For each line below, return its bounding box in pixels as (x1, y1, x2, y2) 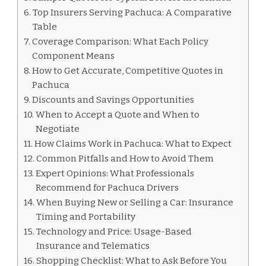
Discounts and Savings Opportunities (32, 94, 195, 105)
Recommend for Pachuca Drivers (36, 182, 179, 193)
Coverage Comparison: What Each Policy (32, 36, 209, 47)
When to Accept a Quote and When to (36, 109, 200, 120)
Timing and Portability (36, 211, 136, 222)
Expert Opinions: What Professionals (36, 167, 195, 179)
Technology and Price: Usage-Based (36, 226, 192, 237)
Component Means (32, 50, 115, 61)
